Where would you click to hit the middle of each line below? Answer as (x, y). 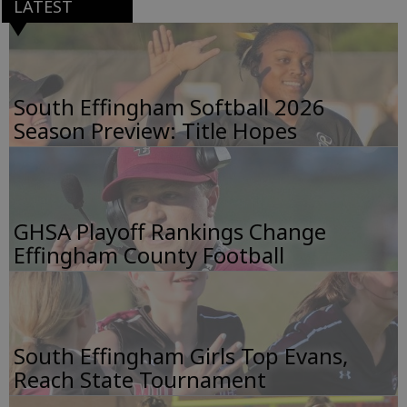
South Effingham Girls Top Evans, (181, 356)
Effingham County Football (149, 255)
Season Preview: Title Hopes (155, 131)
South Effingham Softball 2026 (169, 107)
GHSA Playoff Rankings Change (170, 232)
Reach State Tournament (140, 380)
